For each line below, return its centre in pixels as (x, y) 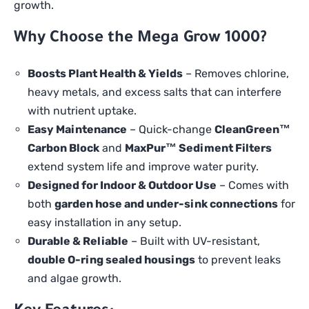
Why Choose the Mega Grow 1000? (140, 39)
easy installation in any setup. (104, 223)
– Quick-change (171, 130)
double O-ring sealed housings (111, 260)
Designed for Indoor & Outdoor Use (122, 186)
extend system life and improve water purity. (143, 167)
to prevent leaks (238, 260)
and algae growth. (74, 279)
